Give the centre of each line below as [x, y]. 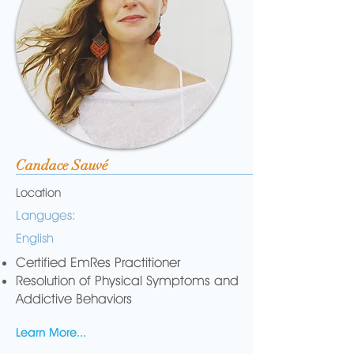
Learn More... [51, 332]
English [35, 238]
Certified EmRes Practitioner [98, 262]
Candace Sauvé [62, 165]
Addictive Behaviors [78, 299]
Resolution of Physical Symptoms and [127, 281]
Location [38, 193]
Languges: [46, 215]
